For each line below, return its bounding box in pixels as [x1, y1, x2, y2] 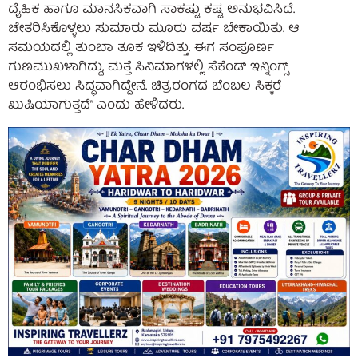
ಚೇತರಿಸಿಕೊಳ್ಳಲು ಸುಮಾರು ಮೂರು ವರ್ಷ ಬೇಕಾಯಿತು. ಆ [8, 18, 300, 42]
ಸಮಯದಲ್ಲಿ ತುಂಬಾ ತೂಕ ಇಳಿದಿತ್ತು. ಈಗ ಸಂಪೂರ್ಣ [8, 38, 274, 61]
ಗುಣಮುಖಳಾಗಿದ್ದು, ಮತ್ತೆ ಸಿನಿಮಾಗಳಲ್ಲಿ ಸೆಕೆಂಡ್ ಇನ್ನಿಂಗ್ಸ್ [8, 57, 288, 80]
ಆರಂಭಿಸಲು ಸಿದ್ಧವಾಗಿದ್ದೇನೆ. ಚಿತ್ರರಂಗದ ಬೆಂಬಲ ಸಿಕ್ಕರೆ [8, 76, 281, 99]
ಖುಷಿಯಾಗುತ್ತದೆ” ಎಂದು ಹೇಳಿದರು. [8, 95, 184, 118]
